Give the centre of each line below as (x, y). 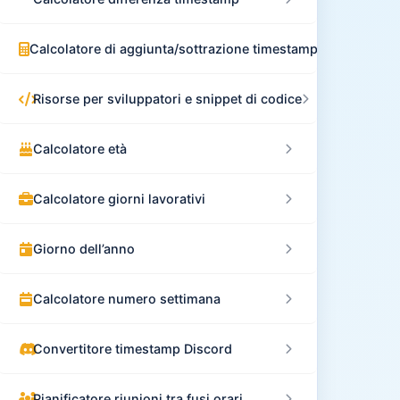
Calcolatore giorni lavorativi (119, 199)
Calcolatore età (80, 149)
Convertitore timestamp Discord (133, 349)
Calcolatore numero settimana (127, 299)
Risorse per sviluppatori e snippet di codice (167, 99)
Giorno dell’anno (84, 249)
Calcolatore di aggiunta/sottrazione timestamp (174, 49)
